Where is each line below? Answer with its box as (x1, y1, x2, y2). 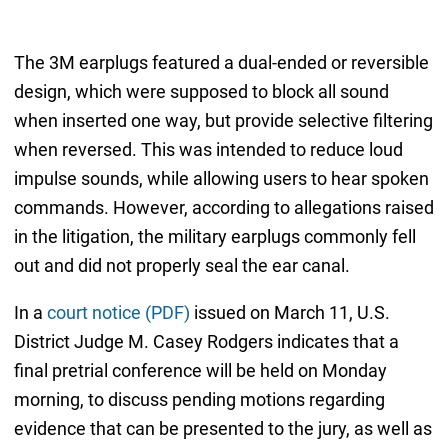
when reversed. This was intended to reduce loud (13, 138, 403, 160)
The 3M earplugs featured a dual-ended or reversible (13, 51, 429, 73)
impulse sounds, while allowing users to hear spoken (13, 167, 429, 189)
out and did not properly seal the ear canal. (13, 254, 350, 276)
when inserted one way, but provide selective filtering (13, 109, 433, 131)
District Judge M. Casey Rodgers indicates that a (13, 330, 399, 352)
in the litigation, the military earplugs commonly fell (13, 225, 416, 247)
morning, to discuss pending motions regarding (13, 388, 385, 410)
